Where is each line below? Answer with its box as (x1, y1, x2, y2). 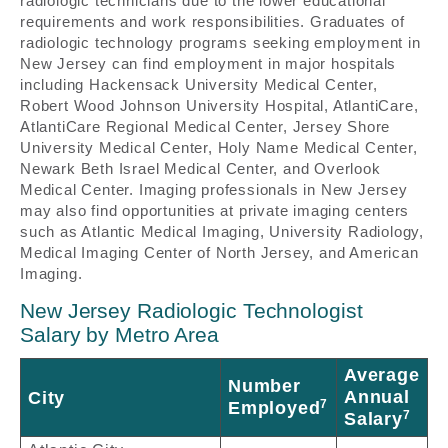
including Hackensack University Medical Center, (20, 76, 378, 94)
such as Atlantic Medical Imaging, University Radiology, (20, 223, 424, 241)
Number (228, 375, 301, 396)
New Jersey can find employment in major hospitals (20, 55, 397, 73)
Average (344, 364, 420, 385)
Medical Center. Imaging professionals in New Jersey (20, 181, 408, 199)
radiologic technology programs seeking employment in (20, 34, 421, 52)
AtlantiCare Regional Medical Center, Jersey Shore (20, 118, 391, 136)
